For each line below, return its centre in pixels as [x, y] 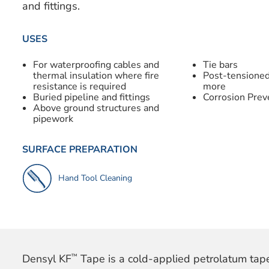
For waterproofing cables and [96, 65]
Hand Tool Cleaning [95, 178]
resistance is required [79, 86]
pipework [53, 119]
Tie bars [220, 65]
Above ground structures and [96, 108]
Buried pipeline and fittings [91, 97]
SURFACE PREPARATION [80, 149]
